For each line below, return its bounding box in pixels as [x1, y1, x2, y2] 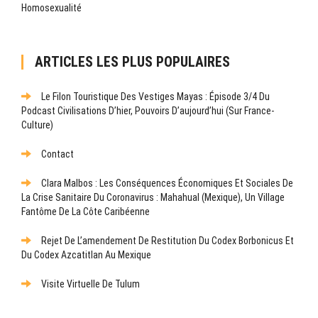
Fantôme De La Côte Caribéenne [21, 205, 150, 217]
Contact [41, 148, 74, 160]
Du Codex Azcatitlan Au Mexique [21, 248, 151, 261]
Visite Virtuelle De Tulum [41, 278, 140, 290]
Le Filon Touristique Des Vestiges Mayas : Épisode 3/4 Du [41, 90, 270, 102]
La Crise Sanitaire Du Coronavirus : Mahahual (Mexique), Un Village [21, 191, 285, 203]
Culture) [21, 119, 53, 131]
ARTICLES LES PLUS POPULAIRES [34, 53, 230, 70]
